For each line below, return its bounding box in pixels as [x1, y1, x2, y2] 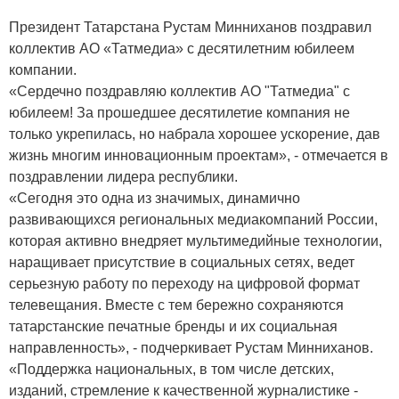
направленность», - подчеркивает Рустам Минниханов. [9, 340, 373, 355]
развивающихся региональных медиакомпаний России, [9, 212, 378, 227]
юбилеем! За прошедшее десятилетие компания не [9, 105, 350, 120]
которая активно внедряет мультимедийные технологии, [9, 233, 382, 248]
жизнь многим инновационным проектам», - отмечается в [9, 148, 388, 163]
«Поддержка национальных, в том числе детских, [9, 362, 334, 377]
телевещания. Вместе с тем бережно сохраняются [9, 297, 344, 313]
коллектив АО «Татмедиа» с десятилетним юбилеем [9, 41, 354, 56]
